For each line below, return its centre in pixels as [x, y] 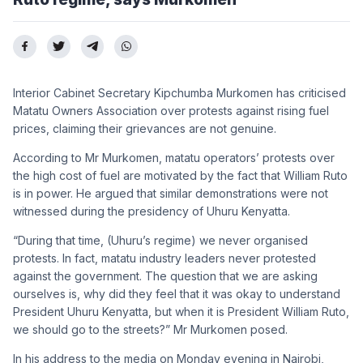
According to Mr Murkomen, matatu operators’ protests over [174, 157]
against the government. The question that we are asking [165, 275]
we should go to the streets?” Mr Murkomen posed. [150, 329]
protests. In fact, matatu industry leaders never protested [164, 258]
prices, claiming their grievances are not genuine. [145, 128]
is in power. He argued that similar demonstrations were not [171, 193]
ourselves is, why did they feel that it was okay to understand [177, 293]
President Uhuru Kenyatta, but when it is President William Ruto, [181, 311]
